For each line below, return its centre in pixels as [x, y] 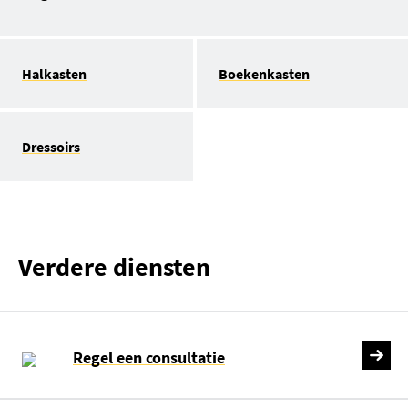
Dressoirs [51, 146]
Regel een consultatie [149, 357]
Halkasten [54, 73]
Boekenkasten [264, 73]
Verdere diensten [114, 266]
